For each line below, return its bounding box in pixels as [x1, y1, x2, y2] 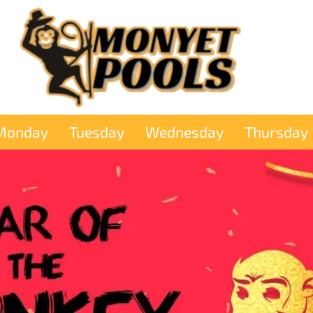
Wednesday [145, 123, 224, 141]
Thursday [245, 123, 308, 141]
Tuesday [69, 123, 124, 141]
